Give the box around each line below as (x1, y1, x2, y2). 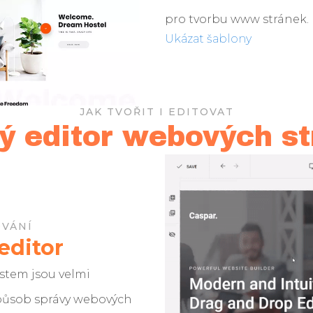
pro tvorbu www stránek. (165, 13, 310, 27)
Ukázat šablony (165, 32, 252, 46)
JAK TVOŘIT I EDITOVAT (79, 105, 234, 119)
